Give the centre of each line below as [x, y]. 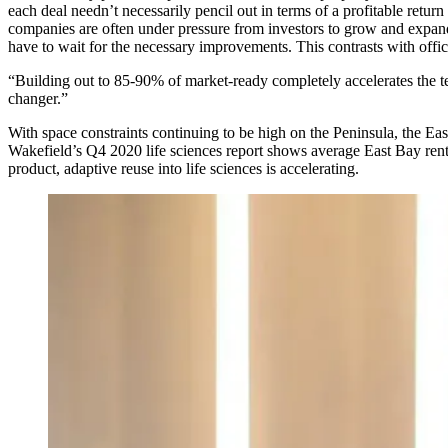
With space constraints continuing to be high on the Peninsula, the [216, 132]
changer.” [38, 98]
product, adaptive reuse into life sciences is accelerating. [183, 168]
